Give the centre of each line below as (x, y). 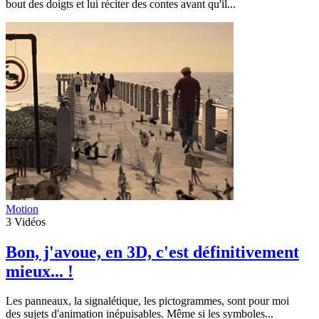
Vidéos (28, 221)
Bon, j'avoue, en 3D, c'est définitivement (152, 252)
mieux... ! (40, 271)
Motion (22, 209)
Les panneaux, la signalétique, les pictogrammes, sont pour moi (147, 301)
